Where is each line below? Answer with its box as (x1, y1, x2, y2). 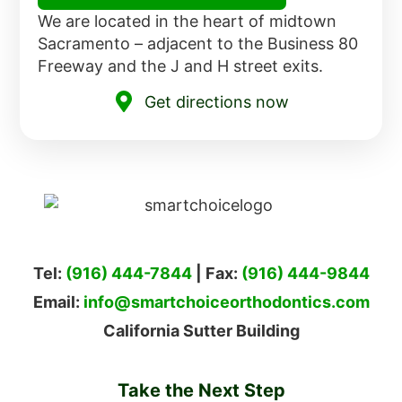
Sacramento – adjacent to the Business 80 (38, 34, 359, 54)
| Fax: (191, 263, 241, 283)
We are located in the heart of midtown (38, 12, 337, 31)
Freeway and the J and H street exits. (38, 57, 324, 76)
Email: (32, 293, 83, 312)
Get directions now (144, 92, 289, 111)
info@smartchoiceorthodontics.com (83, 293, 370, 312)
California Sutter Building (102, 321, 300, 341)
